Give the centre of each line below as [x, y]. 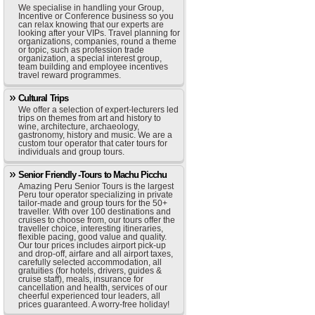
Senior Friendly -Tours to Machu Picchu [93, 175]
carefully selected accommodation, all [90, 262]
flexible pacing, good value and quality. [92, 237]
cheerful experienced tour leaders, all [89, 296]
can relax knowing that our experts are [91, 25]
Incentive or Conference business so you [96, 16]
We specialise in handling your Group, [91, 8]
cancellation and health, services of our [93, 288]
